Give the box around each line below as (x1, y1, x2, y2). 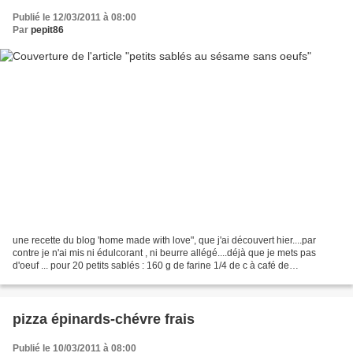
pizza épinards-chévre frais (13, 311, 195, 328)
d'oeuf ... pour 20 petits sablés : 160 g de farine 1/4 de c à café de (13, 260, 289, 272)
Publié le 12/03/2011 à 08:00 (13, 11, 136, 23)
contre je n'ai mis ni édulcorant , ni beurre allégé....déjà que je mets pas (13, 247, 316, 259)
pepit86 (31, 24, 64, 35)
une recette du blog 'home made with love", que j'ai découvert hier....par (13, 235, 316, 247)
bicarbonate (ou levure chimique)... (13, 273, 162, 284)
